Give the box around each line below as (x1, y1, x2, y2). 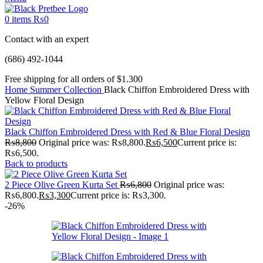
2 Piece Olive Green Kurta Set (5, 180, 120, 190)
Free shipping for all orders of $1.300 (5, 74, 143, 84)
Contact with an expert (5, 34, 89, 44)
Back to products (5, 159, 68, 168)
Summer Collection (30, 85, 104, 95)
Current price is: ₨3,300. (70, 190, 166, 200)
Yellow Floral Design (5, 95, 84, 105)
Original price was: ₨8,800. (39, 137, 146, 147)
